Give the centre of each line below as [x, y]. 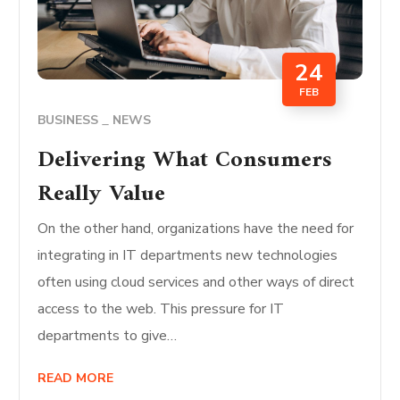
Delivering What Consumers [185, 161]
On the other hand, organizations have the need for [196, 229]
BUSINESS [68, 121]
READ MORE [76, 379]
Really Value [102, 195]
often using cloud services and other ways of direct [196, 283]
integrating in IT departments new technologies [188, 256]
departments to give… [108, 336]
